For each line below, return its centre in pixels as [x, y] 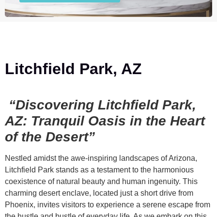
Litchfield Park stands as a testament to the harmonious [99, 170]
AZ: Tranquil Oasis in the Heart [105, 121]
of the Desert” [50, 137]
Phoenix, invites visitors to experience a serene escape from [108, 205]
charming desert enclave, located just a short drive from [99, 193]
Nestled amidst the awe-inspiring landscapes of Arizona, [101, 158]
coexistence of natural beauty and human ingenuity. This [101, 182]
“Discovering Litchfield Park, [101, 105]
